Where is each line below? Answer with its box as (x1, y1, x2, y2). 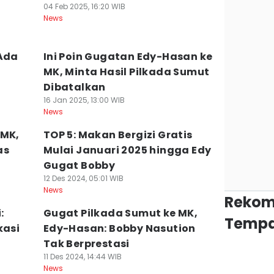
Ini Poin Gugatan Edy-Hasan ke (43, 50, 213, 64)
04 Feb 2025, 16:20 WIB (43, 1, 125, 12)
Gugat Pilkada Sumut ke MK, (43, 206, 198, 220)
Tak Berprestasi (43, 237, 130, 251)
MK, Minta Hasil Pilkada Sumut (43, 65, 210, 79)
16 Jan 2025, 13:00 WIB (43, 95, 125, 105)
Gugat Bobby (43, 158, 116, 172)
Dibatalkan (43, 80, 106, 94)
